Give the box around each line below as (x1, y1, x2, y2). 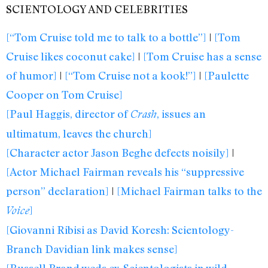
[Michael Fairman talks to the (117, 184, 262, 197)
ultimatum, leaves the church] (6, 126, 152, 140)
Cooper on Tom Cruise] (6, 87, 123, 101)
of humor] (6, 68, 57, 82)
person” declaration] (6, 184, 109, 197)
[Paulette (204, 68, 249, 82)
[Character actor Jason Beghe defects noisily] (6, 145, 229, 159)
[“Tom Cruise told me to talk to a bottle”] (6, 30, 206, 44)
